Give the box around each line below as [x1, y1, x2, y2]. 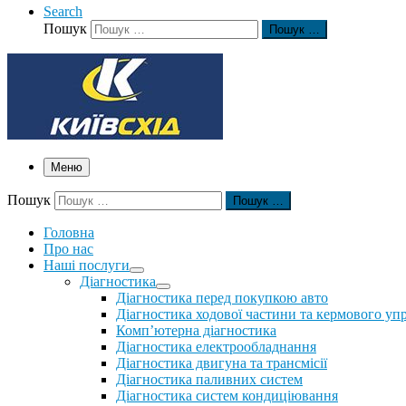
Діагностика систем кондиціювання [116, 388, 338, 403]
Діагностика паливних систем [116, 372, 303, 387]
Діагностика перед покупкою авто [116, 290, 328, 305]
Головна [43, 225, 94, 240]
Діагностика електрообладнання [116, 339, 316, 354]
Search [43, 4, 82, 19]
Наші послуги [43, 257, 130, 273]
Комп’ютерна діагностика [116, 323, 276, 338]
